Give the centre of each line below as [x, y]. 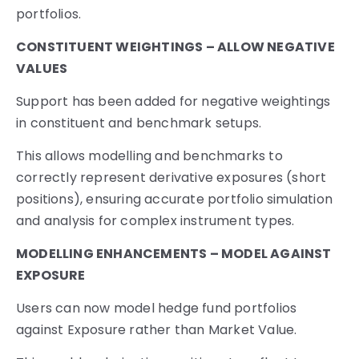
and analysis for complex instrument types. [155, 220]
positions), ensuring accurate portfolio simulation [175, 199]
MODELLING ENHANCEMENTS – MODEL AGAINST [174, 254]
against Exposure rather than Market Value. [157, 330]
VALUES [42, 68]
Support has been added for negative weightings [173, 101]
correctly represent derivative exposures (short [171, 177]
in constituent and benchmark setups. [139, 123]
